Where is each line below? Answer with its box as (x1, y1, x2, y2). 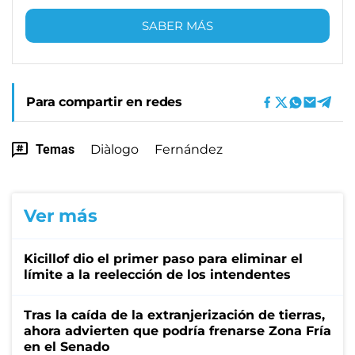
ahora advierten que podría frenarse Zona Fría (24, 323, 331, 338)
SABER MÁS (142, 17, 213, 33)
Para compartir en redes (26, 94, 182, 109)
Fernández (155, 141, 223, 157)
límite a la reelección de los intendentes (24, 266, 291, 282)
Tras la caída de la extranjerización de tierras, (24, 307, 325, 323)
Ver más (24, 204, 97, 227)
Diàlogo (90, 141, 139, 157)
